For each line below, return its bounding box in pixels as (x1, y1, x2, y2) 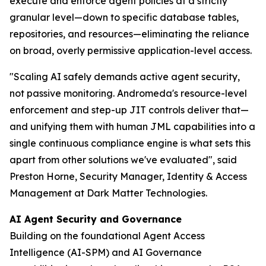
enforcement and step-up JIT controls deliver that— (9, 104, 249, 116)
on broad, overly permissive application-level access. (9, 45, 252, 56)
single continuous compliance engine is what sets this (9, 137, 251, 149)
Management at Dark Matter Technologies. (9, 187, 207, 199)
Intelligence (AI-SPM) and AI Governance (9, 246, 202, 258)
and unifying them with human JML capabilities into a (9, 121, 255, 132)
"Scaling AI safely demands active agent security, (9, 71, 240, 83)
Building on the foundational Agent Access (9, 230, 205, 242)
